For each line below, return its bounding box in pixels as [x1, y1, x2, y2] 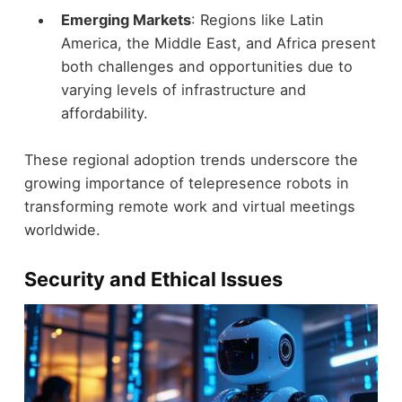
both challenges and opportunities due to [60, 57, 353, 75]
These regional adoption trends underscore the [23, 151, 358, 170]
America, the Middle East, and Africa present [60, 33, 376, 52]
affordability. [60, 103, 148, 122]
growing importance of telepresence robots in [23, 174, 349, 193]
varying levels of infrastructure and [60, 80, 306, 99]
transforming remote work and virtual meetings [23, 197, 355, 216]
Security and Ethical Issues [23, 267, 283, 292]
